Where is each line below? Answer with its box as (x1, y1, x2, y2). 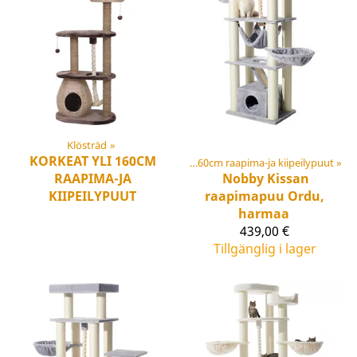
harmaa (238, 205, 289, 223)
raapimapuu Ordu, (205, 187, 324, 206)
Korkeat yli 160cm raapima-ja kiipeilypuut (197, 155, 334, 171)
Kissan (266, 170, 309, 188)
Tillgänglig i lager (213, 240, 316, 258)
